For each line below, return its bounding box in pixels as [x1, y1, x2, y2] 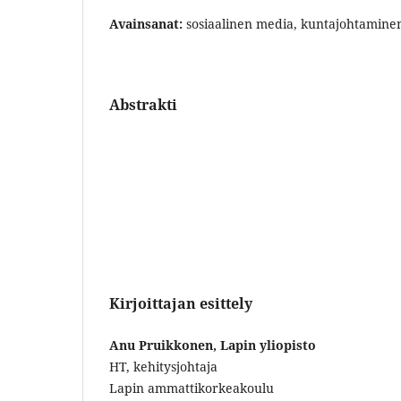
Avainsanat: [109, 14, 186, 32]
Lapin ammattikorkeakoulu [109, 379, 274, 397]
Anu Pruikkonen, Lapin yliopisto [109, 336, 316, 354]
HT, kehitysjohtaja [109, 357, 218, 375]
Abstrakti [109, 94, 177, 115]
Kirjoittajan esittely [109, 293, 252, 313]
